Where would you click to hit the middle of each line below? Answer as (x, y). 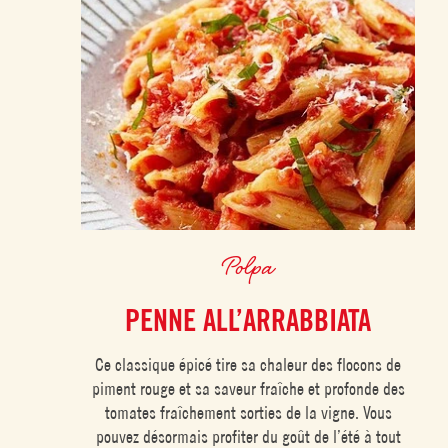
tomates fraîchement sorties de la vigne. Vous (248, 413)
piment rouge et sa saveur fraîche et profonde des (248, 389)
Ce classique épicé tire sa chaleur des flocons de (248, 365)
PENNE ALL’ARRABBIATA (248, 320)
